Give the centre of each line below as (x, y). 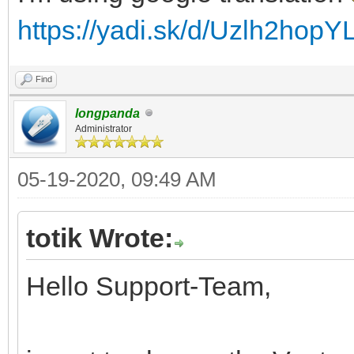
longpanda (107, 113)
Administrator (104, 128)
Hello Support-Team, (149, 286)
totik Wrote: (100, 237)
